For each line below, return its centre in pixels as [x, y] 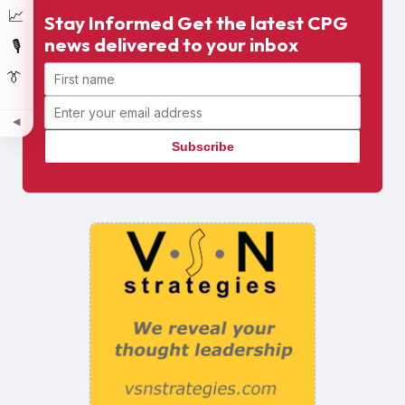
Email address [90, 107]
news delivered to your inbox [171, 45]
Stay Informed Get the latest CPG [196, 23]
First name [80, 74]
